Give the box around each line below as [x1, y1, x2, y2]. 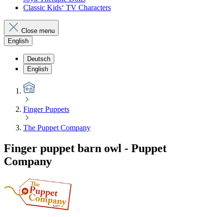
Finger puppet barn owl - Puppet [4, 141, 167, 155]
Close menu [21, 27, 55, 34]
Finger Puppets [23, 105, 69, 113]
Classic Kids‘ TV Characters [23, 3, 111, 12]
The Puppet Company [23, 124, 91, 132]
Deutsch [27, 55, 50, 62]
